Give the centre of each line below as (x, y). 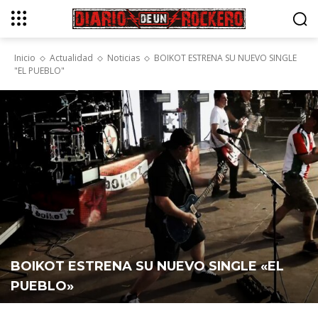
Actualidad (71, 58)
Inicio (25, 58)
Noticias (124, 58)
